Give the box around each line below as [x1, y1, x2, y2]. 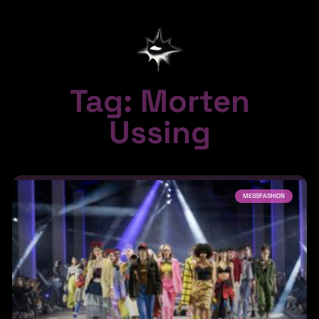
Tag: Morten [69, 80, 250, 121]
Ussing [108, 112, 211, 152]
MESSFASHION [243, 191, 286, 200]
